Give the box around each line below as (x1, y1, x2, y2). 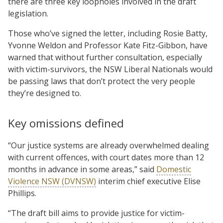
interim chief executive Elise (96, 175, 201, 187)
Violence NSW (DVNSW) (8, 175, 96, 187)
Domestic (156, 163, 191, 175)
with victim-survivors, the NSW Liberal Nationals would (8, 63, 213, 75)
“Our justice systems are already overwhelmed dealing (8, 139, 209, 151)
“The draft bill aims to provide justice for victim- (8, 207, 185, 219)
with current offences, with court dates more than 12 (8, 151, 204, 163)
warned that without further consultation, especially (8, 51, 202, 63)
